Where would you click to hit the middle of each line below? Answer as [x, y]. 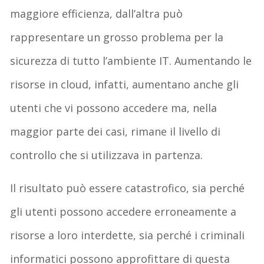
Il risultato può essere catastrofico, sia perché [129, 188]
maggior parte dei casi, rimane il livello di [115, 131]
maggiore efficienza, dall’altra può [97, 13]
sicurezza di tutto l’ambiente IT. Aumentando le [131, 60]
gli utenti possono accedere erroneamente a [123, 211]
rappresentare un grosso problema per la [117, 37]
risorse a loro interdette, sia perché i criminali [128, 235]
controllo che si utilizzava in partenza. [107, 155]
